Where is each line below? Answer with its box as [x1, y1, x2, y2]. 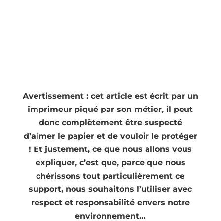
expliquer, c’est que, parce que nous [35, 157, 185, 167]
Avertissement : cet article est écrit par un [22, 91, 198, 101]
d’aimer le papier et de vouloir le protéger [23, 131, 197, 141]
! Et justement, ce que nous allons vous [29, 144, 192, 154]
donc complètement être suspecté [38, 117, 182, 127]
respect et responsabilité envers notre [31, 197, 190, 207]
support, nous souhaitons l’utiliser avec [29, 184, 192, 194]
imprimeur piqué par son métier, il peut [28, 104, 193, 114]
